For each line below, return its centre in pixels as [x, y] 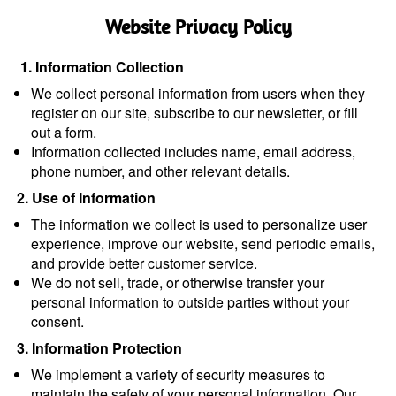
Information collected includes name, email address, [193, 152]
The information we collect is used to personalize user [199, 224]
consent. [57, 321]
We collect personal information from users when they [198, 93]
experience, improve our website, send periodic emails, [203, 244]
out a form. [64, 132]
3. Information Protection [99, 348]
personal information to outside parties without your [190, 302]
